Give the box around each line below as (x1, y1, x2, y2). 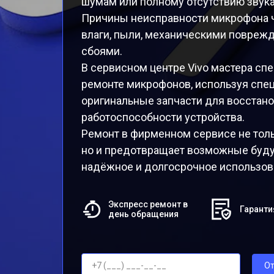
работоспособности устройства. (81, 111, 245, 124)
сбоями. (81, 45, 122, 57)
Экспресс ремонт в (108, 199, 188, 209)
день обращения (108, 209, 179, 219)
